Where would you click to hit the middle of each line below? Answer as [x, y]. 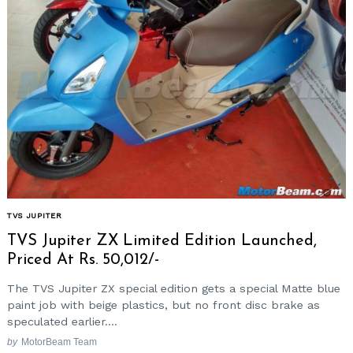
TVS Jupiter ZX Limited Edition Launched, [162, 242]
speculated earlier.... [62, 321]
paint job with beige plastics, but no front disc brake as [163, 305]
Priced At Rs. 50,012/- [83, 260]
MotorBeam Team [59, 342]
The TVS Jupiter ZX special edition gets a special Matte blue [174, 288]
